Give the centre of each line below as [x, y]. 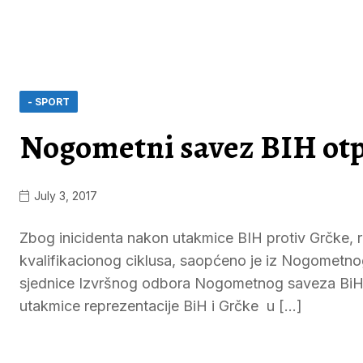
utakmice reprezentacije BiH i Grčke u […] [161, 306]
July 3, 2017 [64, 196]
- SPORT [49, 102]
